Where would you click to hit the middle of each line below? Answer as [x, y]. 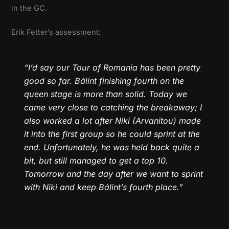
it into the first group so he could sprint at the [112, 134]
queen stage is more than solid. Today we [106, 94]
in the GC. [29, 8]
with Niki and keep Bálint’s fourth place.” [104, 187]
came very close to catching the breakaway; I [113, 108]
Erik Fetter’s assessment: [56, 32]
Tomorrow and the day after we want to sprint [114, 174]
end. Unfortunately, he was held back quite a [112, 147]
